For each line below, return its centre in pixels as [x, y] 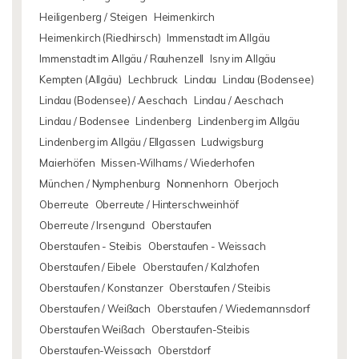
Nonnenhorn [197, 184]
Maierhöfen [67, 163]
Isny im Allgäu [243, 58]
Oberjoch [257, 184]
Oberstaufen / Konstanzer [101, 288]
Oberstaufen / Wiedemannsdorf [233, 309]
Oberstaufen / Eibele [88, 267]
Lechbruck [153, 79]
